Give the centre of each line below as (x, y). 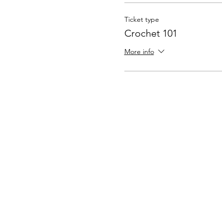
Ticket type (141, 19)
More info (139, 52)
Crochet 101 (151, 33)
